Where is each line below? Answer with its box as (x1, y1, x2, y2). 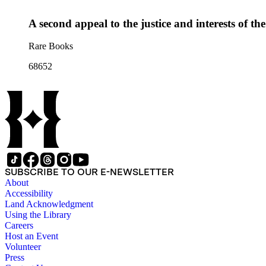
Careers (5, 220, 33, 231)
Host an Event (5, 231, 58, 242)
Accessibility (5, 188, 53, 199)
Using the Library (5, 210, 71, 220)
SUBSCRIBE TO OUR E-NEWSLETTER (5, 166, 174, 178)
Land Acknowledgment (5, 199, 93, 210)
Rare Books (28, 41, 73, 52)
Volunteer (5, 242, 41, 252)
